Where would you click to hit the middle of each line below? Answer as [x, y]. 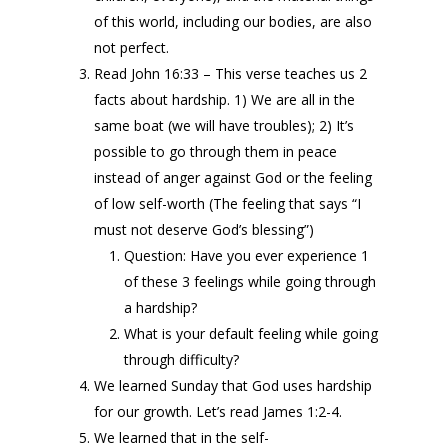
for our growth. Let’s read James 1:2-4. [218, 411]
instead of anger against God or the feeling [233, 177]
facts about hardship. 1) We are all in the [224, 99]
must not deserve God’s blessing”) [204, 229]
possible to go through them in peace [215, 151]
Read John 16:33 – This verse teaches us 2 [230, 73]
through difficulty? [181, 359]
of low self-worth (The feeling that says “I [227, 203]
